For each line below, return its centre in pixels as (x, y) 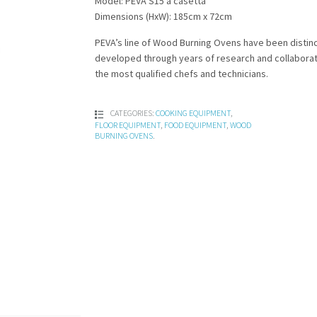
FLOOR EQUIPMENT (128, 125)
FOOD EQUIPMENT (195, 125)
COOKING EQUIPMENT (193, 113)
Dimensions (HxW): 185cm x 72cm (163, 16)
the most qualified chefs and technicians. (181, 73)
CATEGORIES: (133, 113)
